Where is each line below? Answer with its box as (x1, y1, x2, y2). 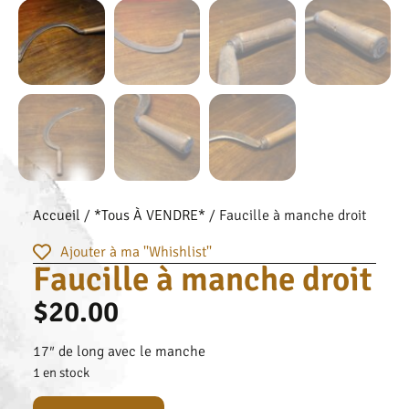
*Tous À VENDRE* (94, 205, 205, 225)
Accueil (33, 205, 80, 225)
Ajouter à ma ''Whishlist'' (60, 242, 212, 261)
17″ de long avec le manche (33, 342, 205, 362)
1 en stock (33, 363, 89, 381)
